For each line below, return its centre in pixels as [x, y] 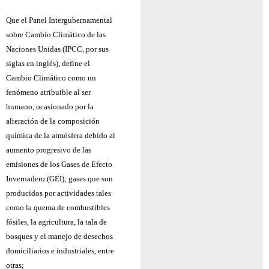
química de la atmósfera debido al [61, 135]
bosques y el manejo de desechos [59, 236]
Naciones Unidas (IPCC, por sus [57, 49]
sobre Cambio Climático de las [56, 34]
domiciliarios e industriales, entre [60, 250]
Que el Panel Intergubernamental [59, 20]
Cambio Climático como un [51, 77]
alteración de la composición [53, 121]
